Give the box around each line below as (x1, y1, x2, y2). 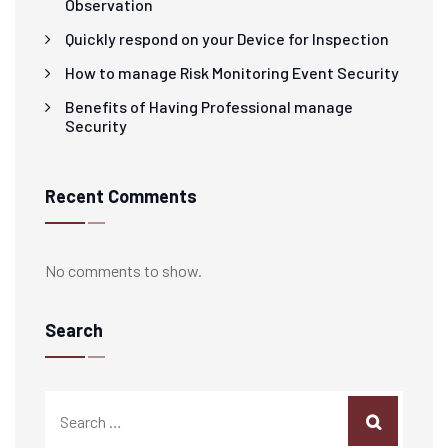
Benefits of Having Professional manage (65, 97, 353, 117)
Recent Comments (45, 185, 197, 208)
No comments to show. (45, 261, 202, 281)
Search (45, 319, 103, 342)
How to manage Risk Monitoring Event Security (65, 63, 399, 83)
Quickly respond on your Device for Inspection (65, 29, 389, 49)
